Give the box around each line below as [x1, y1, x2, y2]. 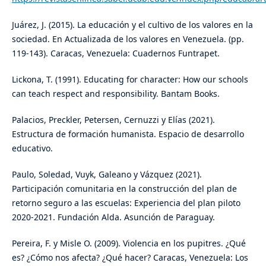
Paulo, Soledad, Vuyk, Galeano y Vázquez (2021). [11, 169, 202, 180]
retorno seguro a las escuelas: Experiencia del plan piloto [11, 197, 240, 209]
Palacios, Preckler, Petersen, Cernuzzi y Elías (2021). [11, 114, 215, 126]
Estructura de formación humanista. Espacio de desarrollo [11, 128, 244, 140]
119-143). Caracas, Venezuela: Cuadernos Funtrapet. [11, 47, 220, 59]
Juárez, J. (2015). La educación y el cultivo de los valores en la [11, 19, 253, 31]
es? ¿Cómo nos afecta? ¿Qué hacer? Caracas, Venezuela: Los [11, 252, 248, 264]
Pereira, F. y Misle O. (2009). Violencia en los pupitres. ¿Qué [11, 237, 246, 249]
